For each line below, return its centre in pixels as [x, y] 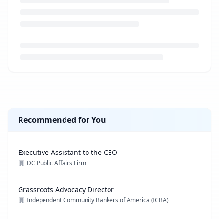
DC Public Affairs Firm [56, 163]
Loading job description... [54, 78]
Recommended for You [62, 120]
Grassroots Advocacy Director [66, 189]
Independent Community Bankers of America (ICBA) [98, 200]
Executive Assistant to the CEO [68, 152]
